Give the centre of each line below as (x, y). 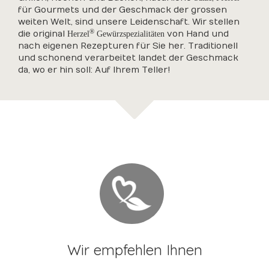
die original (43, 34)
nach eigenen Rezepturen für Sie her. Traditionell (128, 46)
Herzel (78, 34)
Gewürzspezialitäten (129, 34)
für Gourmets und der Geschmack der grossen (122, 10)
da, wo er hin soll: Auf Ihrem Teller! (94, 70)
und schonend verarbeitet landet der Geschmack (128, 58)
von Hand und (197, 34)
